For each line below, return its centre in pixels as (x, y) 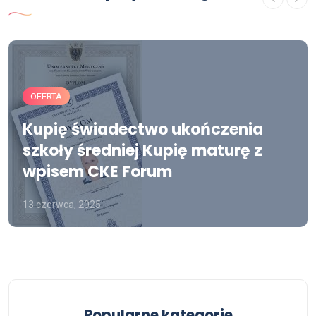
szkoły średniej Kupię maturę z (142, 151)
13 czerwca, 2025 (62, 205)
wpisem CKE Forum (97, 172)
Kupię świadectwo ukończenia (143, 129)
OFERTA (46, 96)
